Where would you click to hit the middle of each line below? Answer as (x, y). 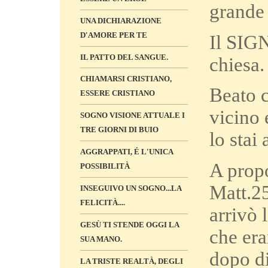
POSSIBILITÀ (105, 166)
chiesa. (237, 64)
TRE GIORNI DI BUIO (119, 130)
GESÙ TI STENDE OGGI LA (130, 225)
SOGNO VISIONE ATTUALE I (133, 115)
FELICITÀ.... (103, 203)
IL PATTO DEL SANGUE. (124, 57)
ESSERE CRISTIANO (118, 93)
